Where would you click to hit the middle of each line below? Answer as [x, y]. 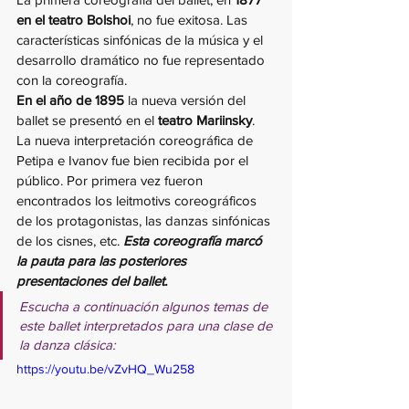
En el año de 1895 [70, 100]
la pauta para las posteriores [103, 261]
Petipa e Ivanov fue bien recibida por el [134, 161]
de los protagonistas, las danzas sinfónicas [145, 221]
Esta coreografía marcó [194, 241]
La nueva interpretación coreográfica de [136, 141]
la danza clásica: [67, 345]
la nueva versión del [187, 100]
